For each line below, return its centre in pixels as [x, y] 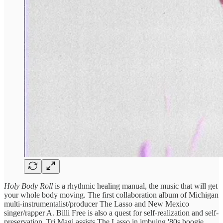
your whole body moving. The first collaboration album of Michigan [111, 195]
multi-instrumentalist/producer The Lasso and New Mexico [97, 204]
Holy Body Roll [28, 186]
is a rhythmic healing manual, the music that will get [136, 186]
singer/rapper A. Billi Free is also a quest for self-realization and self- [111, 213]
